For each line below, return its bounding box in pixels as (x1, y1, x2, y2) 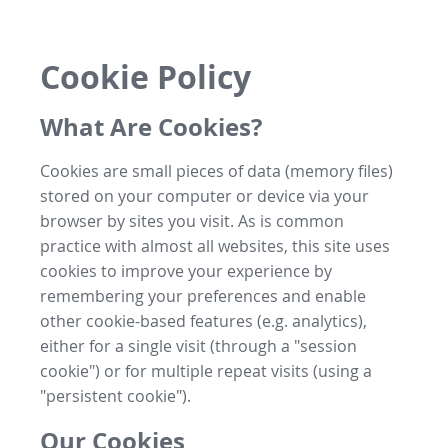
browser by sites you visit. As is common (40, 209, 344, 232)
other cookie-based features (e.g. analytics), (40, 309, 367, 332)
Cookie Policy (40, 55, 251, 100)
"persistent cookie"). (40, 384, 191, 407)
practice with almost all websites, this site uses (40, 234, 390, 257)
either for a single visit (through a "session (40, 334, 357, 357)
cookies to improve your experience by (40, 259, 332, 282)
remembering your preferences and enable (40, 284, 366, 307)
